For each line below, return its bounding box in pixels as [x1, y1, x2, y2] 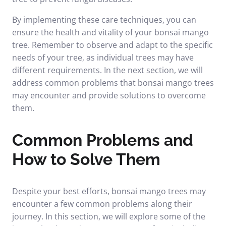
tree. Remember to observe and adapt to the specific [12, 39, 213, 50]
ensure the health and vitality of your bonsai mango [12, 27, 209, 38]
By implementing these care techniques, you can [12, 14, 196, 25]
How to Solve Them [12, 150, 160, 168]
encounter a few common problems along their [12, 198, 192, 209]
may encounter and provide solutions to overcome [12, 90, 206, 101]
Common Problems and [12, 131, 193, 149]
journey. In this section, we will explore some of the [12, 211, 205, 222]
